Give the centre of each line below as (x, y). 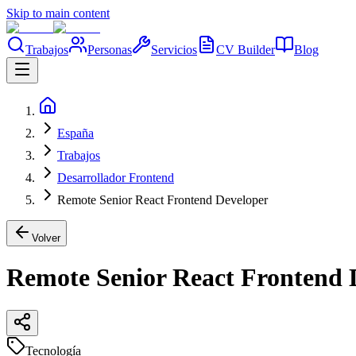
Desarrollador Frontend (116, 178)
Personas (110, 50)
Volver (46, 238)
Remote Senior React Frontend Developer (163, 200)
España (75, 133)
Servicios (174, 50)
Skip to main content (58, 13)
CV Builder (246, 50)
